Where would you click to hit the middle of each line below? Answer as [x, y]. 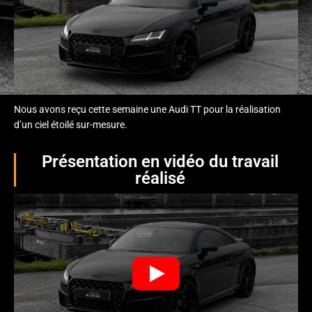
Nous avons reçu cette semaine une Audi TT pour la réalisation [147, 110]
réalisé [161, 179]
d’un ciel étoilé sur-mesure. [71, 125]
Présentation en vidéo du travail [161, 162]
